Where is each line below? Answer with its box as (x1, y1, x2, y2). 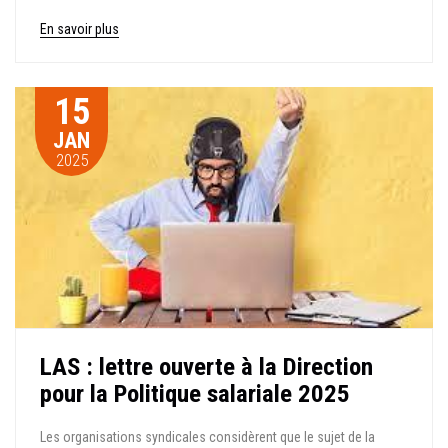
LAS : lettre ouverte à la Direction (40, 351, 373, 381)
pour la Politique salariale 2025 (40, 378, 350, 408)
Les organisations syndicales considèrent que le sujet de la (40, 428, 375, 445)
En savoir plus (40, 21, 119, 37)
